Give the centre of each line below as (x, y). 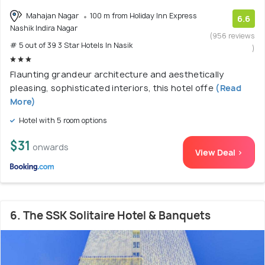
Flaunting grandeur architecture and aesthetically (117, 75)
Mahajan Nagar (52, 15)
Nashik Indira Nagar (44, 28)
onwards (51, 147)
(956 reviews (232, 35)
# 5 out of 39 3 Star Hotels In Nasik (71, 46)
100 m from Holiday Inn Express (143, 15)
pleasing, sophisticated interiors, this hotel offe (112, 88)
